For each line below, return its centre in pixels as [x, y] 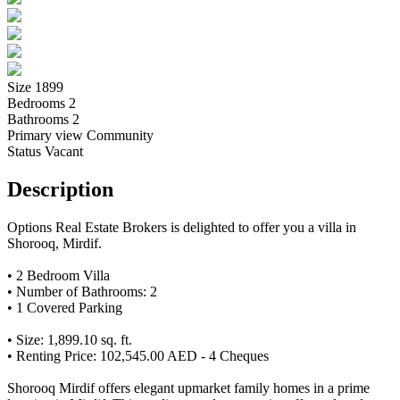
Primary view [47, 135]
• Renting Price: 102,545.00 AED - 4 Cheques [138, 355]
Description [60, 189]
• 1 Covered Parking [65, 307]
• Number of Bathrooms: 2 [82, 291]
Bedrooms [38, 103]
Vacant [64, 151]
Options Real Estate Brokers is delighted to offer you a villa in [182, 227]
